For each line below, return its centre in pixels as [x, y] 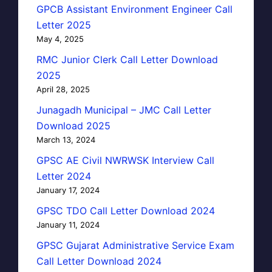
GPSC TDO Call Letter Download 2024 [126, 210]
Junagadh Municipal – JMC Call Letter [124, 110]
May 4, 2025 [60, 39]
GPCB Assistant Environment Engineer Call [134, 9]
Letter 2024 [64, 176]
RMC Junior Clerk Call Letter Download [127, 59]
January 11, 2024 [68, 224]
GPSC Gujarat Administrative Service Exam [135, 245]
